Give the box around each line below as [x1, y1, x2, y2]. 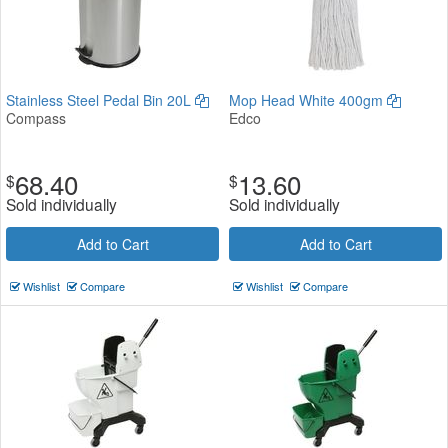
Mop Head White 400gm [229, 89, 387, 110]
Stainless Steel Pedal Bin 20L [6, 89, 195, 110]
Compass [6, 107, 66, 128]
